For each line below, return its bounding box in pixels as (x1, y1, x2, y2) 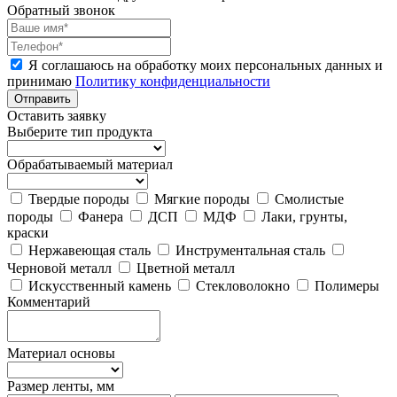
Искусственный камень (28, 278, 171, 293)
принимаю (7, 74, 75, 89)
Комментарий (7, 294, 90, 309)
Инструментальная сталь (175, 243, 325, 258)
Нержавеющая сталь (28, 243, 151, 258)
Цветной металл (136, 261, 235, 276)
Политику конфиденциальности (75, 74, 270, 89)
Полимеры (315, 278, 379, 293)
